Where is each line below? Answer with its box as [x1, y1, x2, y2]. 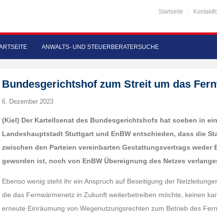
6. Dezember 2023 [2, 98, 54, 105]
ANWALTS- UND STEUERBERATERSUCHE [42, 44, 159, 50]
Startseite [158, 8, 183, 15]
